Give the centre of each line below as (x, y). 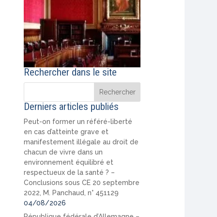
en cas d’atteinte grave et (66, 132)
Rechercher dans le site (70, 72)
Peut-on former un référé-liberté (78, 121)
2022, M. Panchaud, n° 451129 (71, 193)
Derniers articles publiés (71, 106)
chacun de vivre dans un (63, 152)
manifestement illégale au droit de (81, 142)
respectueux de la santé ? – (70, 172)
